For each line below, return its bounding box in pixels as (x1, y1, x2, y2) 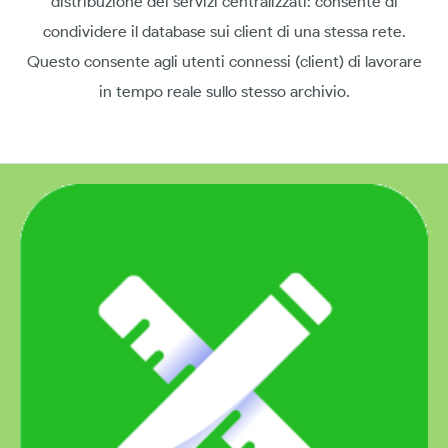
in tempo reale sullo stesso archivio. (98, 81, 350, 101)
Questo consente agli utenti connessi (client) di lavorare (26, 51, 422, 71)
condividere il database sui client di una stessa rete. (42, 21, 406, 41)
